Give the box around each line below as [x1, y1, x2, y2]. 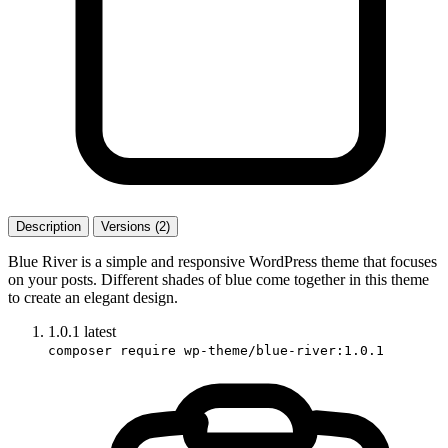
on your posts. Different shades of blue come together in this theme [8, 270, 429, 288]
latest [84, 322, 116, 340]
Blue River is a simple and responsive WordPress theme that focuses [8, 252, 437, 270]
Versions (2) [101, 218, 170, 234]
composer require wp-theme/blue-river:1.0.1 [48, 342, 384, 358]
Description [16, 218, 81, 234]
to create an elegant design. [8, 288, 178, 306]
